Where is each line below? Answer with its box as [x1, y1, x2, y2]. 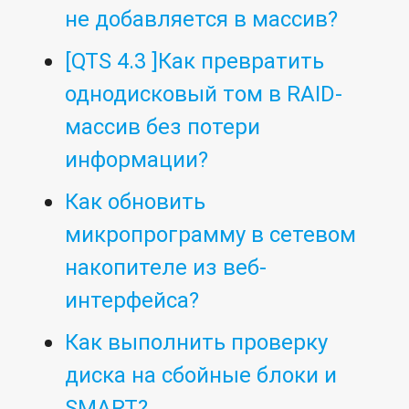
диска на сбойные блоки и [65, 362, 338, 389]
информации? [65, 146, 209, 173]
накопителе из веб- [65, 254, 267, 281]
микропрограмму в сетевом [65, 221, 357, 248]
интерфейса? [65, 287, 200, 314]
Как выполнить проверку [65, 329, 329, 356]
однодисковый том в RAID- [65, 80, 343, 108]
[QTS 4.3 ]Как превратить [65, 47, 325, 75]
